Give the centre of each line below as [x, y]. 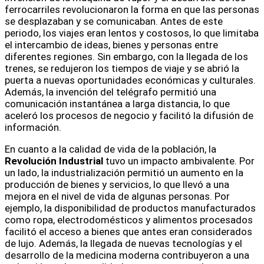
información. [33, 128]
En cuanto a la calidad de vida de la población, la [110, 149]
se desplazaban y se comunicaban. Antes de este [114, 22]
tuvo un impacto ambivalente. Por [179, 161]
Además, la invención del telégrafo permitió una [110, 92]
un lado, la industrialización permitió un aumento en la [124, 173]
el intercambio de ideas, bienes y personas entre [111, 45]
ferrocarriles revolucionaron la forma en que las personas [132, 10]
